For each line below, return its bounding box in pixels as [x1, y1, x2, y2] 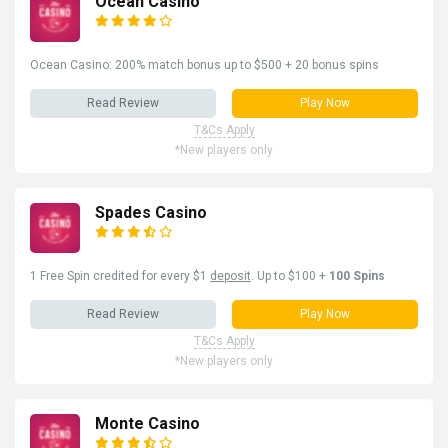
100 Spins [329, 268, 385, 283]
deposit [210, 268, 251, 283]
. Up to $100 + [251, 268, 329, 283]
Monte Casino [95, 413, 200, 433]
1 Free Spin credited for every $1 [30, 268, 210, 283]
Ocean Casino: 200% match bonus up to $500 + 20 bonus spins [30, 57, 379, 72]
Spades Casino [95, 202, 207, 222]
